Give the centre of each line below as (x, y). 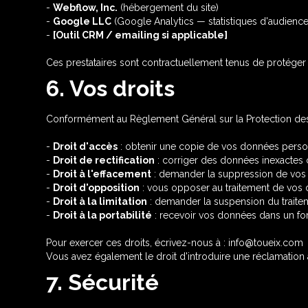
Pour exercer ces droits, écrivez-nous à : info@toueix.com (175, 243)
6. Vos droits (111, 88)
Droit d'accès (86, 146)
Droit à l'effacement (102, 174)
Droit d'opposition (97, 188)
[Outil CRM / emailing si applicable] (141, 35)
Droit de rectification (104, 160)
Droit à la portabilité (103, 215)
